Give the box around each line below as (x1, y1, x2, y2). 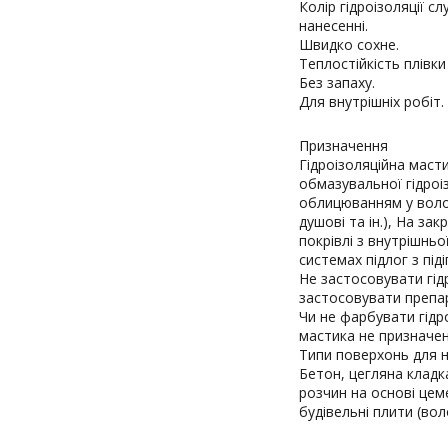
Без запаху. (299, 73, 375, 92)
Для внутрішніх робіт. (299, 92, 444, 111)
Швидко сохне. (299, 35, 399, 54)
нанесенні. (299, 16, 368, 35)
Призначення (299, 136, 388, 155)
